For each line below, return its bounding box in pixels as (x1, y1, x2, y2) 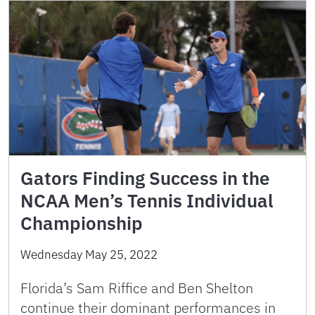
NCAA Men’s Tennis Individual (20, 188, 274, 213)
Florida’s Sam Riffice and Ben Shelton (20, 278, 253, 298)
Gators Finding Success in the (20, 166, 270, 191)
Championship (20, 211, 143, 236)
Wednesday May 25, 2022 (20, 247, 157, 263)
